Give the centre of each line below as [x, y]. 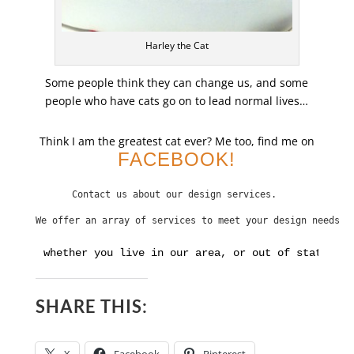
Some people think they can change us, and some [177, 83]
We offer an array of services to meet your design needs [187, 221]
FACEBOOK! [177, 160]
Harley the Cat [177, 46]
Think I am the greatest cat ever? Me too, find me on [177, 141]
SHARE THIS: [91, 307]
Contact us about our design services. [177, 195]
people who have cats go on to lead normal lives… [177, 101]
